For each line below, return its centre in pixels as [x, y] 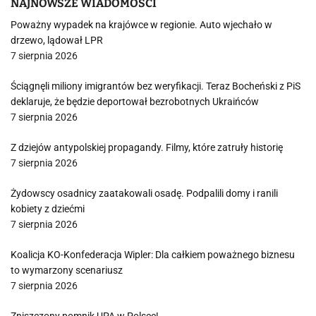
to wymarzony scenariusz [67, 270]
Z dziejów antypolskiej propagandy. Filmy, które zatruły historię [147, 147]
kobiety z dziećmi [48, 209]
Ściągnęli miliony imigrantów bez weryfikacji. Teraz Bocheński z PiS [156, 86]
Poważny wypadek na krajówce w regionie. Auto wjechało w [141, 25]
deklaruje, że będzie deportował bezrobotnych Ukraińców [135, 102]
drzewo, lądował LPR [57, 40]
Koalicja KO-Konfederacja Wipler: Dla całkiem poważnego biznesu [153, 255]
